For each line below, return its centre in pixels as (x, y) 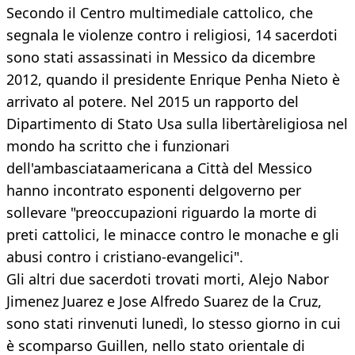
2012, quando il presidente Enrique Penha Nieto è (173, 80)
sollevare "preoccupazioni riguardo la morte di (162, 213)
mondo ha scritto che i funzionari (118, 146)
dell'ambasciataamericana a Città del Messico (159, 168)
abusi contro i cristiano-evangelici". (125, 257)
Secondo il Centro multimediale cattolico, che (160, 13)
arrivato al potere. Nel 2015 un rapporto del (153, 102)
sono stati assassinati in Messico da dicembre (161, 57)
